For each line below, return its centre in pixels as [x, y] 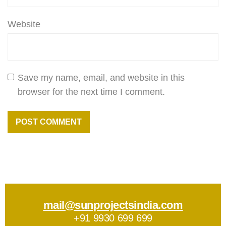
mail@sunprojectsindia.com [113, 205]
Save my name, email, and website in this [101, 77]
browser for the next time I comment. [91, 92]
